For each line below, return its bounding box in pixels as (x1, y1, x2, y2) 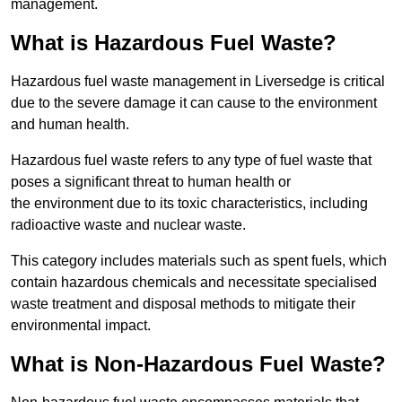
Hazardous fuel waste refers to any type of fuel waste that (11, 153, 371, 169)
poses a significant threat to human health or (11, 174, 291, 190)
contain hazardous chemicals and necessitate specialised (11, 275, 377, 291)
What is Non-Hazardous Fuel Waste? (11, 352, 386, 377)
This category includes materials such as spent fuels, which (11, 253, 387, 269)
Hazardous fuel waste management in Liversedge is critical (11, 74, 385, 90)
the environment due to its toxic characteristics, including (11, 196, 368, 212)
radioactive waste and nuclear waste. (11, 217, 246, 233)
